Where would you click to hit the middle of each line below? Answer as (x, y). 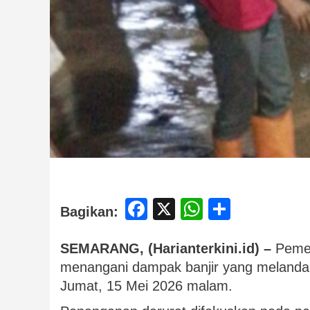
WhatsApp (254, 209)
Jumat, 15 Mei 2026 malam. (146, 286)
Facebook (197, 209)
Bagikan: (89, 212)
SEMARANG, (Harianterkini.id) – (168, 249)
